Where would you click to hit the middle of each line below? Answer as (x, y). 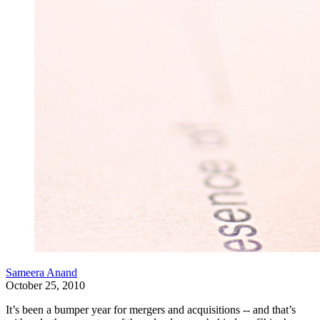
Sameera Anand (41, 272)
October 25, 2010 (45, 285)
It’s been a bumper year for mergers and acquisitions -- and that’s (151, 310)
